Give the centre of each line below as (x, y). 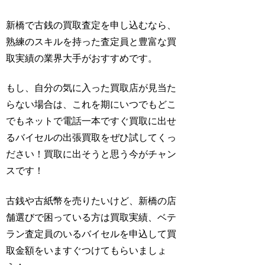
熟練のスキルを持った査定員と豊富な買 (91, 41)
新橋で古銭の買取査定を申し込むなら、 (91, 25)
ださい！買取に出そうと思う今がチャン (91, 154)
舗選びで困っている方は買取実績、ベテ (91, 217)
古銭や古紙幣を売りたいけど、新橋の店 (91, 201)
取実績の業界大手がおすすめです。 (82, 58)
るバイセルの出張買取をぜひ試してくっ (91, 138)
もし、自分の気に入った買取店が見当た (91, 88)
